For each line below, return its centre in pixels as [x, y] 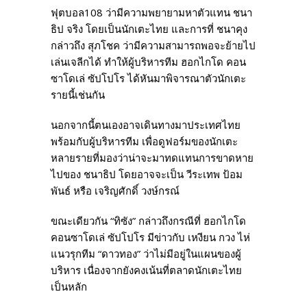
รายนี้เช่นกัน [78, 94]
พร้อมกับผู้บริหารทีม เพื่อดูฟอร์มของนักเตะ [144, 141]
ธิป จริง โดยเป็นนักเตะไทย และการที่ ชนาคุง [149, 28]
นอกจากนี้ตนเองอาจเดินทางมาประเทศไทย [146, 124]
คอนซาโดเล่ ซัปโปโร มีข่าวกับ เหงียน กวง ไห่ [150, 237]
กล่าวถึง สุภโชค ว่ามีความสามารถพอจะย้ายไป [153, 45]
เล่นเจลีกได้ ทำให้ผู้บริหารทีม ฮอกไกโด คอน [148, 61]
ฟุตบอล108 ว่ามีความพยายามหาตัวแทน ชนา [151, 12]
